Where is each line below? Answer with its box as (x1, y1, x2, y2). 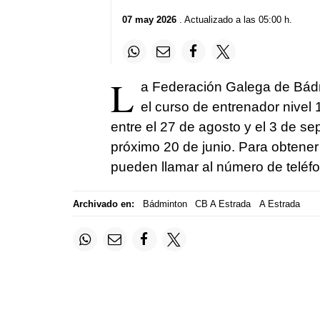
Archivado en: (73, 198, 134, 209)
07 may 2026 (121, 14, 176, 25)
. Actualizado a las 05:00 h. (176, 14, 292, 25)
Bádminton (142, 198, 187, 209)
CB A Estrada (195, 198, 251, 209)
